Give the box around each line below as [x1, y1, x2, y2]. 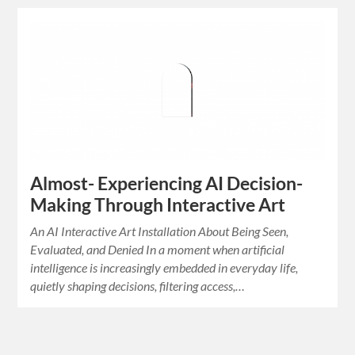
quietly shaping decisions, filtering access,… [30, 278, 246, 294]
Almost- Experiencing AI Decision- [30, 173, 303, 195]
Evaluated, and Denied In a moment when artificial [30, 242, 285, 258]
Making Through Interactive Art [30, 194, 286, 216]
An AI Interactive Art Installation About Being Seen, [30, 223, 289, 239]
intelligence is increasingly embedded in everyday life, [30, 260, 299, 276]
